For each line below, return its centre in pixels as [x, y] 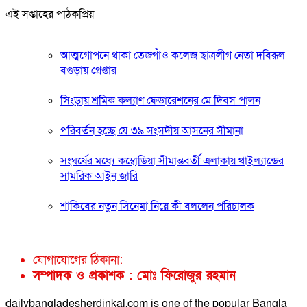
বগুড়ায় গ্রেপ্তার [88, 70]
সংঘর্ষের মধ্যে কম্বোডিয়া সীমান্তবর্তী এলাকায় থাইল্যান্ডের [172, 161]
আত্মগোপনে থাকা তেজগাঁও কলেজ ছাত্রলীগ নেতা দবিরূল [173, 55]
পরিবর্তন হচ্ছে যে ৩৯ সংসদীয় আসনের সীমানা [152, 131]
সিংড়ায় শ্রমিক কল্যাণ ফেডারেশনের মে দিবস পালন [160, 100]
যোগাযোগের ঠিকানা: [78, 260]
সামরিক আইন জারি [99, 176]
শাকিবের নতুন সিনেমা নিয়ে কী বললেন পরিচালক [157, 206]
